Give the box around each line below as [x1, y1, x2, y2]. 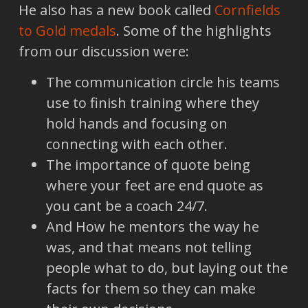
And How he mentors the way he [45, 217, 259, 236]
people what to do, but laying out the [45, 258, 288, 277]
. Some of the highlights [115, 21, 272, 41]
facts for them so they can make [45, 278, 256, 298]
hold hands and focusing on [45, 113, 228, 133]
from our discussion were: [18, 42, 189, 61]
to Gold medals [18, 21, 116, 41]
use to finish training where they [45, 93, 259, 112]
